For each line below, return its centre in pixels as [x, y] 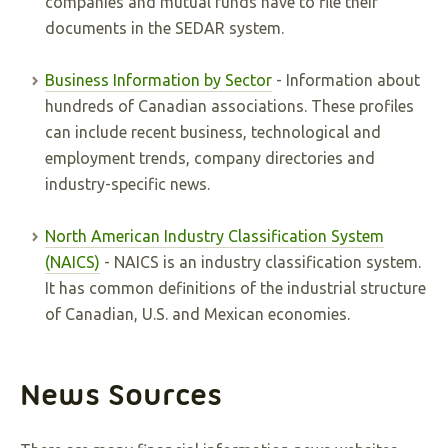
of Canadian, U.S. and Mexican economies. [197, 314]
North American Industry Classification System [214, 236]
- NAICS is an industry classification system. [260, 262]
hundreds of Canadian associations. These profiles [229, 106]
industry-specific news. [127, 184]
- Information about [346, 80]
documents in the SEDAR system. [164, 28]
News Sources [121, 394]
